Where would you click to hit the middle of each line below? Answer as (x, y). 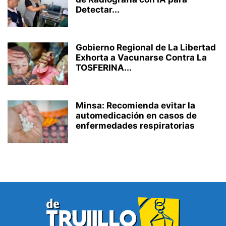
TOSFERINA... (104, 68)
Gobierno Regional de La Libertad (146, 48)
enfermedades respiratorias (135, 126)
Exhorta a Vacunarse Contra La (141, 58)
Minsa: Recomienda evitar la (135, 106)
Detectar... (98, 10)
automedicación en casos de (136, 116)
